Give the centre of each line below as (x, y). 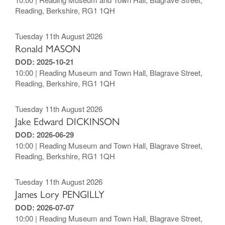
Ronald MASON (48, 49)
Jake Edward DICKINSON (67, 122)
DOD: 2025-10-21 (44, 62)
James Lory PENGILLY (60, 194)
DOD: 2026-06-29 (44, 135)
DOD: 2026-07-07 (44, 207)
